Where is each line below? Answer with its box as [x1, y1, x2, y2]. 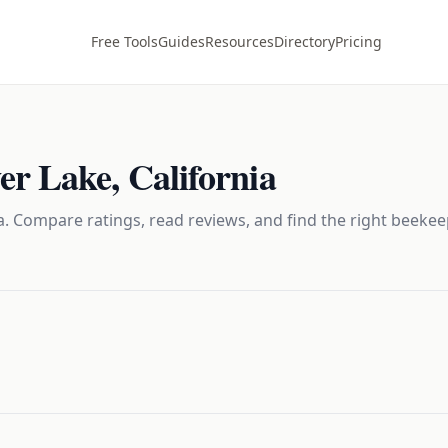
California [127, 150, 276, 202]
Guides [158, 32, 205, 51]
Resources [205, 32, 274, 51]
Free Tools [91, 32, 158, 51]
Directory [274, 32, 335, 51]
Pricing [335, 32, 382, 51]
